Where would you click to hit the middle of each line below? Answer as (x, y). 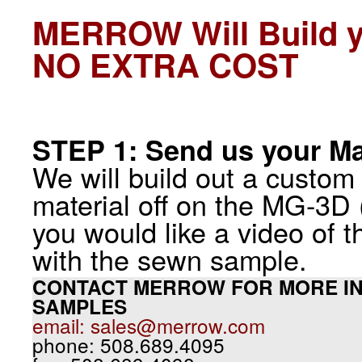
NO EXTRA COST (165, 64)
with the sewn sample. (170, 259)
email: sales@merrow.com (149, 325)
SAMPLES (80, 306)
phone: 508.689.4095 (128, 345)
